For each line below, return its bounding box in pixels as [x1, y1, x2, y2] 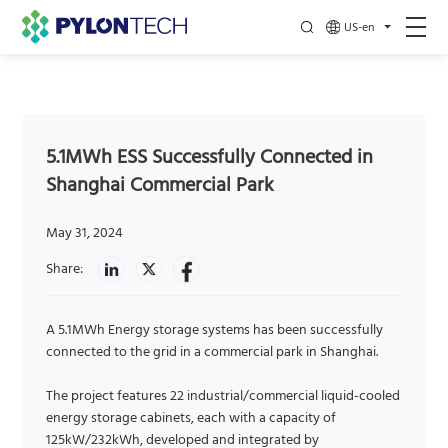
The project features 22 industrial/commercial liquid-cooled [46, 385, 401, 408]
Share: [46, 257, 84, 281]
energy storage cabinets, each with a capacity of [46, 407, 337, 430]
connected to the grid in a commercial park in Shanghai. [46, 341, 379, 364]
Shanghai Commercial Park [46, 170, 275, 202]
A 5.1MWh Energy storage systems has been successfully [46, 319, 384, 342]
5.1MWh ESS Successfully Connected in [46, 142, 374, 174]
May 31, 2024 [46, 222, 124, 245]
